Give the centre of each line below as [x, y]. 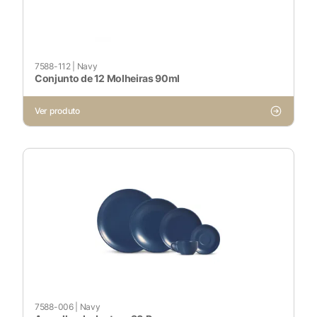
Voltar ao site [157, 122]
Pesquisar [40, 65]
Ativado [80, 19]
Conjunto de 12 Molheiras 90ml [107, 78]
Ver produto [57, 111]
